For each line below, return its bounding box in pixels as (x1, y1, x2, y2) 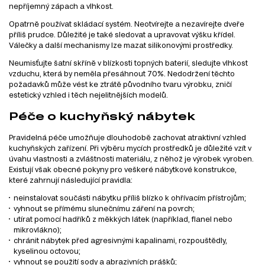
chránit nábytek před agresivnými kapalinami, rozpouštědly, (14, 235, 227, 244)
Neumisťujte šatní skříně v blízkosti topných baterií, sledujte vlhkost (9, 58, 248, 67)
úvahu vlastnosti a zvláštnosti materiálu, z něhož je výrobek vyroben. (9, 154, 254, 163)
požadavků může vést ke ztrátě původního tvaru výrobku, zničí (9, 79, 232, 88)
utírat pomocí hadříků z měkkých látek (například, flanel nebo (14, 214, 232, 223)
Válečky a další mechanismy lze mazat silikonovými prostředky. (9, 40, 233, 49)
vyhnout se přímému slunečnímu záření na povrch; (14, 203, 195, 212)
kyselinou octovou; (14, 246, 80, 255)
